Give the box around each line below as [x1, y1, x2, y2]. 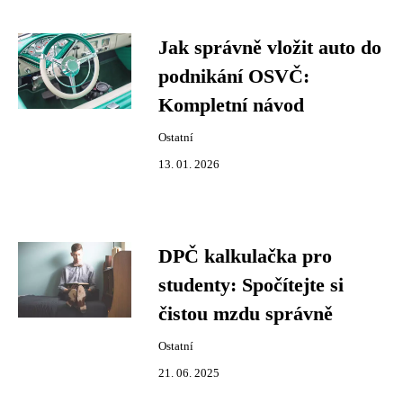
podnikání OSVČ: [158, 66, 309, 87]
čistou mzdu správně [158, 303, 333, 325]
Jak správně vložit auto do [158, 37, 381, 58]
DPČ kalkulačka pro [158, 246, 332, 267]
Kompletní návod [158, 94, 304, 116]
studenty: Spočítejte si [158, 274, 344, 296]
